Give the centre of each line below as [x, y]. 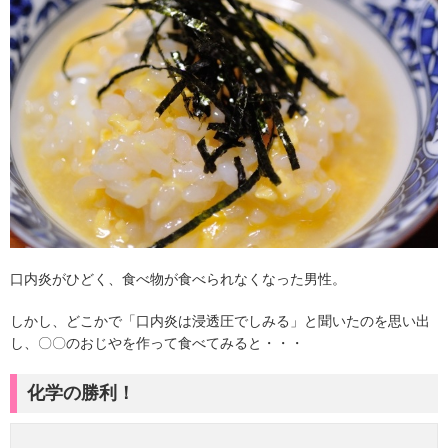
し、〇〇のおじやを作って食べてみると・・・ [157, 342]
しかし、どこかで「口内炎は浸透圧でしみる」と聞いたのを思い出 [220, 320]
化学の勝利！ [81, 392]
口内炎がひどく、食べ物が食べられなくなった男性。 [178, 278]
